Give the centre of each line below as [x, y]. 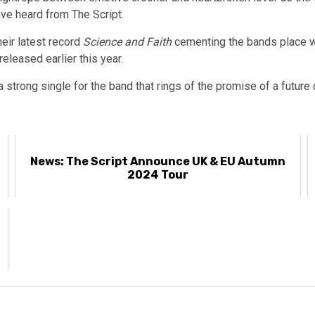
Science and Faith [127, 41]
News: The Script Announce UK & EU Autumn [157, 161]
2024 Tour [157, 174]
